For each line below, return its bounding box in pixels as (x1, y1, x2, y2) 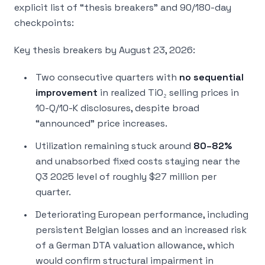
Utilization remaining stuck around (35, 140, 193, 152)
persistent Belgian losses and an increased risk (35, 224, 247, 236)
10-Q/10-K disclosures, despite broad (35, 102, 199, 114)
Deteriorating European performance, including (35, 208, 248, 221)
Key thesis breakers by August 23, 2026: (14, 44, 195, 56)
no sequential (179, 71, 244, 83)
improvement (35, 86, 98, 99)
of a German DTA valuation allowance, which (35, 239, 234, 251)
